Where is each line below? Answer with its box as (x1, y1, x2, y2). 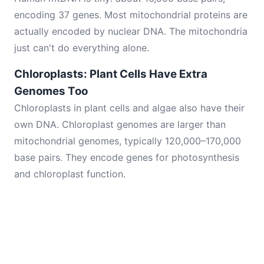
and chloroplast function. (14, 168, 126, 180)
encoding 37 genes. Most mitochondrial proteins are (14, 9, 247, 21)
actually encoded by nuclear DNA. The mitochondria (14, 25, 247, 37)
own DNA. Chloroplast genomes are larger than (14, 118, 226, 130)
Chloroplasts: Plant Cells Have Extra (14, 67, 207, 81)
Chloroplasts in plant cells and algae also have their (14, 102, 245, 114)
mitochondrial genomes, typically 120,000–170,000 (14, 135, 241, 147)
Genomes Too (14, 84, 88, 98)
